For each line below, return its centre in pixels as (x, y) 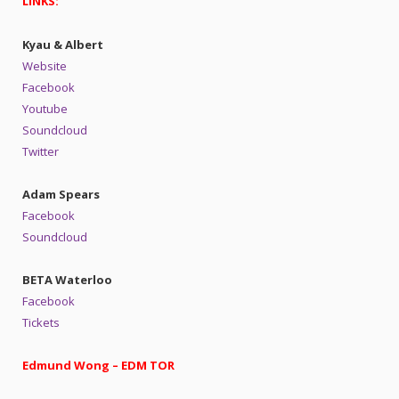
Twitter (41, 151)
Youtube (45, 108)
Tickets (41, 322)
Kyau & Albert (63, 44)
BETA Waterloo (67, 279)
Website (45, 65)
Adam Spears (61, 194)
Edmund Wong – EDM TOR (98, 366)
